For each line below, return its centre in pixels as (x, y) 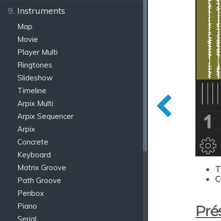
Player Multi (38, 52)
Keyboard (34, 155)
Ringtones (35, 65)
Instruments (41, 10)
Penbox (31, 193)
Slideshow (35, 78)
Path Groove (39, 180)
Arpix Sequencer (46, 116)
